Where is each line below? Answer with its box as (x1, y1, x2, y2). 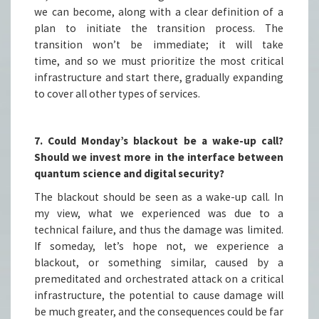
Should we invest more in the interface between (34, 150, 283, 164)
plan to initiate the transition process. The (34, 21, 283, 36)
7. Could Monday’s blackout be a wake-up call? (34, 134, 283, 148)
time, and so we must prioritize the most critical (34, 54, 283, 68)
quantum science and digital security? (34, 167, 225, 181)
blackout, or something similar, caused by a (34, 256, 283, 270)
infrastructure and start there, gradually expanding (34, 70, 283, 85)
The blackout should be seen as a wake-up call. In (34, 190, 283, 204)
